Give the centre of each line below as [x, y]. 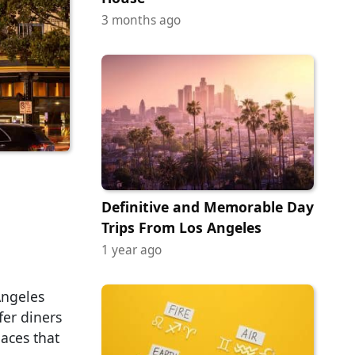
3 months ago [141, 21]
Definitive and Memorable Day [208, 206]
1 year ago [132, 250]
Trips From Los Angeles [181, 227]
